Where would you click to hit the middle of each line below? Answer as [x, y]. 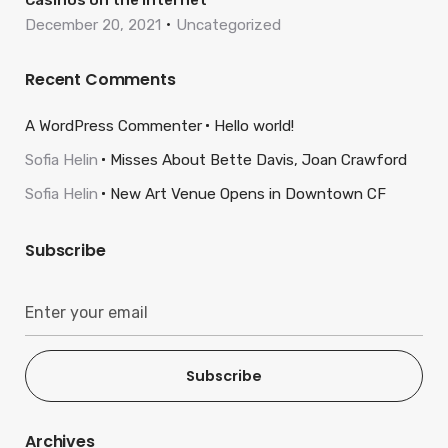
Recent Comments [100, 79]
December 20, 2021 [93, 25]
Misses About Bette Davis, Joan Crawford [258, 160]
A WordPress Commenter [113, 126]
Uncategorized [228, 25]
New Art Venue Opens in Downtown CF [248, 194]
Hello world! [254, 126]
